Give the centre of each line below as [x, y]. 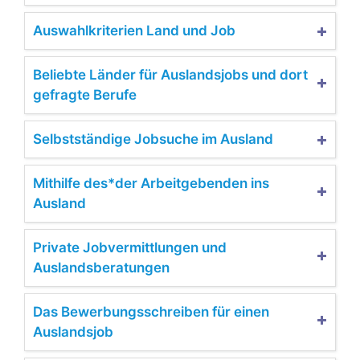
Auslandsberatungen [101, 267]
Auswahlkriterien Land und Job [134, 30]
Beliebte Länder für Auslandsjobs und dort [170, 74]
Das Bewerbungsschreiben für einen [151, 311]
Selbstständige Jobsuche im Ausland [153, 139]
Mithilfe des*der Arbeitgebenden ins [151, 183]
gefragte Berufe [85, 94]
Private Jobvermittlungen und [130, 247]
